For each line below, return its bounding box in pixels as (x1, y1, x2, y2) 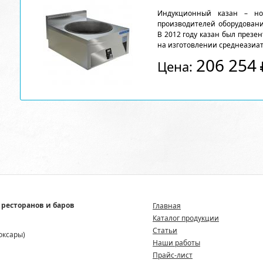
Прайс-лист (153, 250, 193, 260)
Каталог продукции (153, 213, 219, 223)
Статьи (153, 225, 177, 235)
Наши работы (153, 238, 200, 248)
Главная (153, 201, 181, 211)
